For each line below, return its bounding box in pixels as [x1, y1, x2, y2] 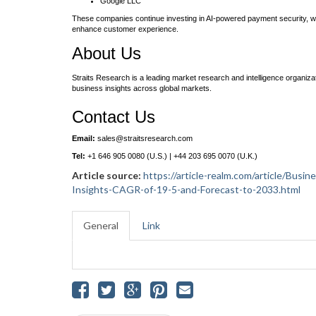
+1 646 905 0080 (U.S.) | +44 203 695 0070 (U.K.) [85, 152, 257, 160]
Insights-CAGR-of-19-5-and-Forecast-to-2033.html [72, 183, 300, 195]
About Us [72, 44, 141, 63]
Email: [72, 134, 97, 142]
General [83, 219, 119, 231]
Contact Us [72, 107, 155, 126]
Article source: [72, 169, 141, 181]
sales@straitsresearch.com [97, 134, 193, 142]
